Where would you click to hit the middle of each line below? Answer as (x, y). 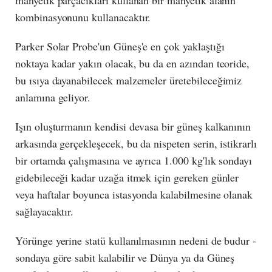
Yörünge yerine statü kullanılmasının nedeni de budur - (136, 241)
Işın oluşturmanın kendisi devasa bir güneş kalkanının (133, 127)
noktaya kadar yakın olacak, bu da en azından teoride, (133, 63)
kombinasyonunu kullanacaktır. (83, 17)
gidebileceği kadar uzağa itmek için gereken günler (127, 178)
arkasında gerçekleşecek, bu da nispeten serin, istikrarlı (136, 144)
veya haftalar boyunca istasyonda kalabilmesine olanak (134, 195)
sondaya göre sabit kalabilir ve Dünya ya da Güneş (125, 258)
